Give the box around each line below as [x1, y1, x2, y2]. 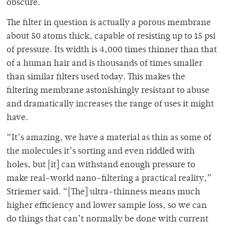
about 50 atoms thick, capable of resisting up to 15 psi [7, 32, 215, 42]
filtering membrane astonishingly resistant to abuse [7, 86, 209, 96]
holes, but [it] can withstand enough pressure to [7, 161, 195, 170]
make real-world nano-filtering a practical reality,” [7, 174, 212, 184]
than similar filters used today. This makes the [7, 73, 185, 82]
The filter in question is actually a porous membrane [7, 19, 211, 28]
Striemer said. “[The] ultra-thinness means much [7, 188, 200, 197]
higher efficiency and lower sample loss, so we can [7, 201, 207, 211]
